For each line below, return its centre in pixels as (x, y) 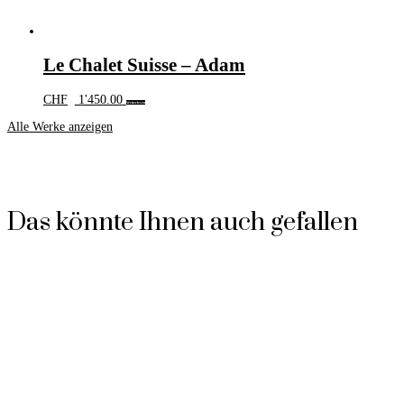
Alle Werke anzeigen (60, 126)
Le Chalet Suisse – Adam (144, 65)
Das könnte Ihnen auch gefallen (183, 223)
